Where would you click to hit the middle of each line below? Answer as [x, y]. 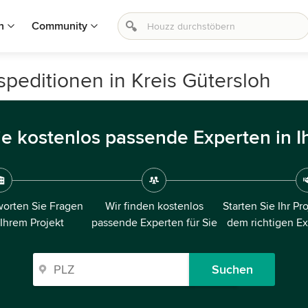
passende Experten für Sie [154, 223]
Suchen [232, 269]
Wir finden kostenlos [154, 206]
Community [59, 26]
